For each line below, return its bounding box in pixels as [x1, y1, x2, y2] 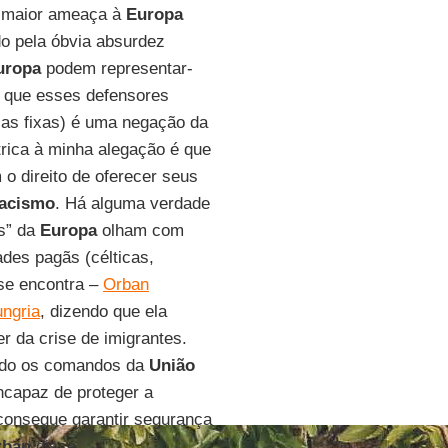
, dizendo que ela [39, 302, 167, 321]
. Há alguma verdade [54, 194, 210, 213]
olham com [96, 221, 184, 240]
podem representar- [40, 59, 193, 78]
